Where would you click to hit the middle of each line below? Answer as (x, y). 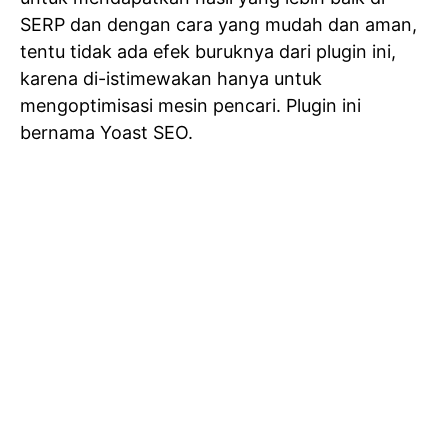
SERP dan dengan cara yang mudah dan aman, (218, 25)
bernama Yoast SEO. (106, 133)
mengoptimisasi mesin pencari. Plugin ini (190, 106)
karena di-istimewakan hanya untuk (171, 79)
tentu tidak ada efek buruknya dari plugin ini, (208, 52)
